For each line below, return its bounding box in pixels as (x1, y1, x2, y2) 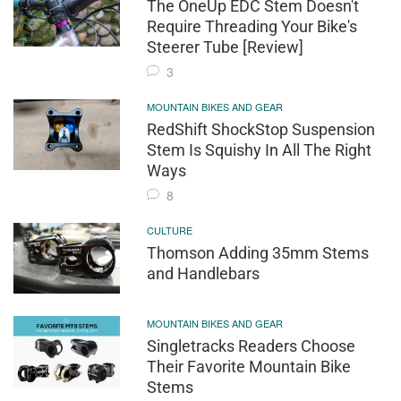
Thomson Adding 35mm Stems (147, 243, 370, 262)
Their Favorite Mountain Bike (147, 357, 352, 377)
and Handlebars (147, 263, 260, 283)
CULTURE (147, 222, 193, 237)
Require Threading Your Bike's (147, 16, 358, 36)
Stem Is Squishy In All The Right (147, 140, 372, 159)
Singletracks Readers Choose (147, 337, 356, 356)
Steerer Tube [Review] (147, 37, 304, 56)
